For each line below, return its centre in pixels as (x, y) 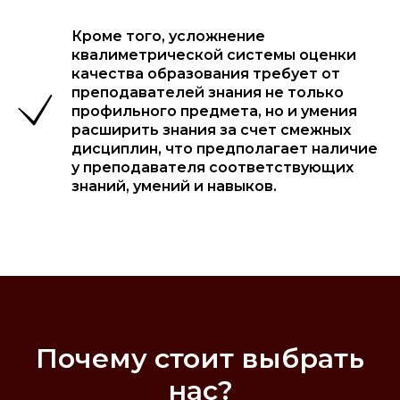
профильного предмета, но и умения (214, 111)
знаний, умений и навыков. (174, 186)
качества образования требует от (206, 74)
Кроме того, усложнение (168, 36)
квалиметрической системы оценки (214, 55)
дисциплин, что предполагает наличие (225, 149)
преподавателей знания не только (208, 92)
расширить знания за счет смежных (211, 130)
